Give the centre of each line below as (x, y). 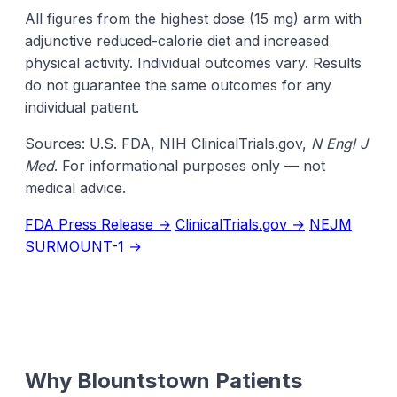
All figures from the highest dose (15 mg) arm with (193, 19)
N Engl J (339, 144)
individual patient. (82, 108)
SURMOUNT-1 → (83, 247)
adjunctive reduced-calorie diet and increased (177, 41)
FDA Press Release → (98, 225)
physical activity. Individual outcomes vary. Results (193, 63)
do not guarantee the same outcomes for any (178, 86)
